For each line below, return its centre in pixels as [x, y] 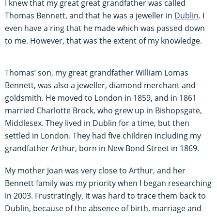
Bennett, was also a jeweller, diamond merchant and [100, 85]
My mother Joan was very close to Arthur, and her [95, 170]
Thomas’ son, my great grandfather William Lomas [97, 72]
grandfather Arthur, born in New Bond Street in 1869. [103, 148]
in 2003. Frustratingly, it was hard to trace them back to [105, 195]
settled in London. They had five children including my [103, 135]
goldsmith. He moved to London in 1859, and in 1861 [101, 98]
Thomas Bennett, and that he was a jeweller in [90, 15]
